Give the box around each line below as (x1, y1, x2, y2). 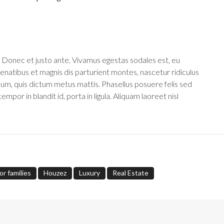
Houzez (43, 168, 66, 177)
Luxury (79, 168, 100, 177)
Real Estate (112, 168, 148, 177)
